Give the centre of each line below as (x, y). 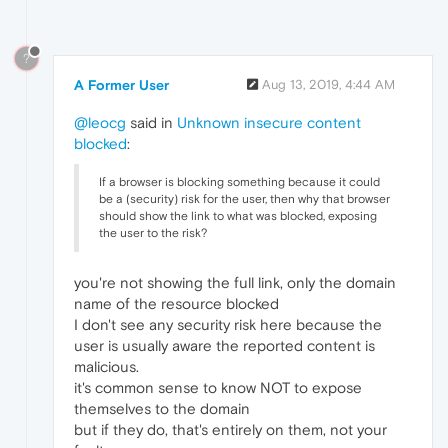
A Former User (121, 85)
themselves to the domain (162, 409)
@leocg (100, 123)
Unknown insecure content (269, 123)
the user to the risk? (153, 233)
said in (151, 123)
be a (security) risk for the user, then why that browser (244, 199)
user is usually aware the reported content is (224, 346)
